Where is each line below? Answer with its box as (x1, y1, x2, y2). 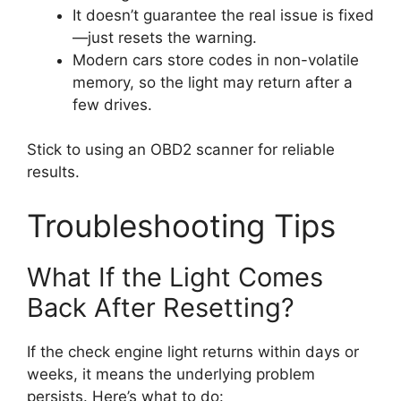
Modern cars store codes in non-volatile (73, 50, 359, 69)
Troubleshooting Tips (27, 206, 336, 244)
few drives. (73, 95, 152, 114)
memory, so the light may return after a (73, 73, 353, 91)
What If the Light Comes (27, 260, 323, 293)
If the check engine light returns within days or (27, 342, 359, 361)
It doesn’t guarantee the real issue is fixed (73, 5, 374, 24)
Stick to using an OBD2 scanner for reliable (27, 141, 335, 159)
